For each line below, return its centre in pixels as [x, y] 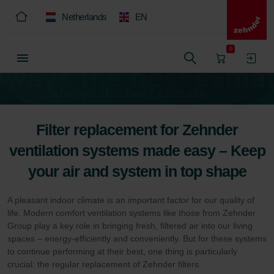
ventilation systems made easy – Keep [137, 150]
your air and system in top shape [137, 171]
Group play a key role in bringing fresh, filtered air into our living [130, 225]
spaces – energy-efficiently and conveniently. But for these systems [137, 238]
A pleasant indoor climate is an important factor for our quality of [131, 200]
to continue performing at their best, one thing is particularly [122, 251]
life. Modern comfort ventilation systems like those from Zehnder [131, 213]
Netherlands [84, 17]
